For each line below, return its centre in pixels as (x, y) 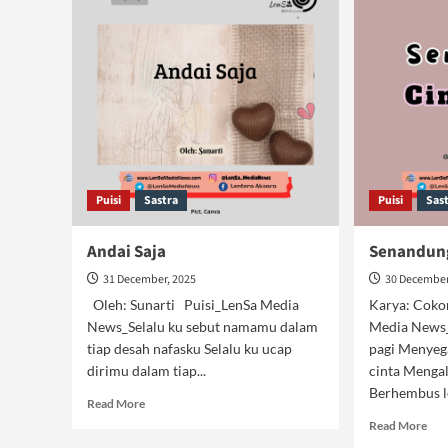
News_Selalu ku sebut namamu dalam (202, 326)
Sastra (161, 200)
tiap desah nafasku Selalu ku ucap (189, 348)
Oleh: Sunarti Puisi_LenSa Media (193, 304)
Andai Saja (126, 252)
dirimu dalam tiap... (146, 370)
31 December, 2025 (149, 279)
